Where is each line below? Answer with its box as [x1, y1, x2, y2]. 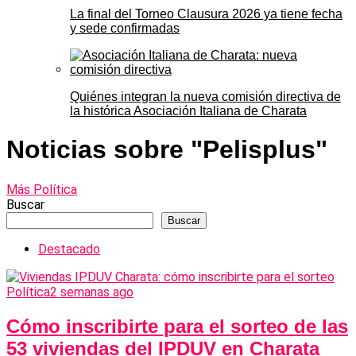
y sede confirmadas [70, 21, 180, 35]
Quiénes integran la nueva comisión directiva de [70, 89, 341, 103]
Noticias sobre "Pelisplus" [6, 135, 327, 164]
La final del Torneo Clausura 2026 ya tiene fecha [70, 6, 342, 21]
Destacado [38, 241, 100, 257]
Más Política [6, 181, 77, 197]
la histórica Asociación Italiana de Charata [70, 103, 307, 118]
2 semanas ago [50, 284, 133, 300]
